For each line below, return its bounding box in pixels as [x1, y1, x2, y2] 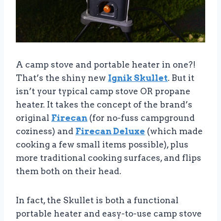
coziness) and [16, 126, 75, 137]
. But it [168, 73, 194, 83]
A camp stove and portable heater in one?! [16, 60, 196, 70]
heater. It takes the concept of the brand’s [16, 100, 192, 110]
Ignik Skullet [108, 73, 168, 83]
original [16, 113, 51, 123]
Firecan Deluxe [75, 126, 145, 137]
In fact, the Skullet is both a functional [16, 195, 179, 206]
